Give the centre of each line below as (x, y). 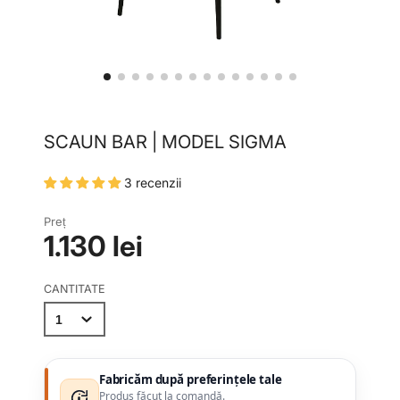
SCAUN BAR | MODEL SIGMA (165, 141)
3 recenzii (153, 183)
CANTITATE (75, 289)
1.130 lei (93, 246)
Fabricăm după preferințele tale (190, 380)
